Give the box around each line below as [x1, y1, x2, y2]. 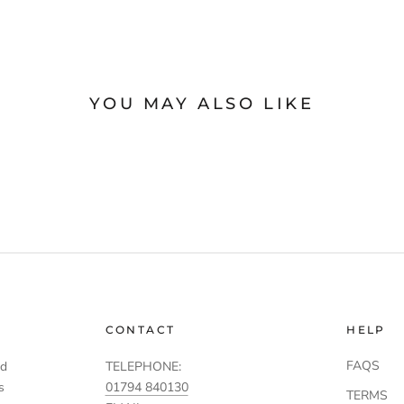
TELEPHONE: [105, 358, 181, 376]
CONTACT [105, 323, 176, 337]
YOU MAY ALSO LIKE [89, 94, 315, 115]
